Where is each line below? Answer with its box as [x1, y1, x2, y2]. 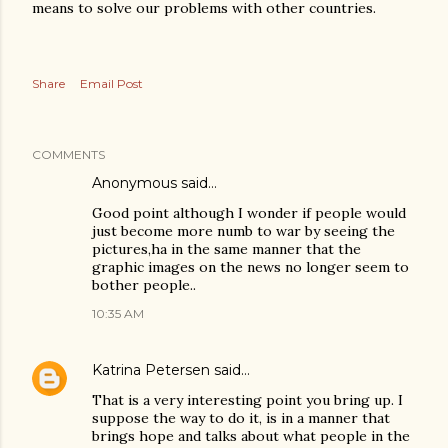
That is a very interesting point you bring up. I [92, 391, 403, 409]
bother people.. [92, 276, 196, 294]
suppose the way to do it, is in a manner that [92, 409, 390, 427]
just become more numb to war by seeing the [92, 222, 395, 240]
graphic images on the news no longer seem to [92, 258, 409, 276]
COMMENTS [32, 147, 105, 162]
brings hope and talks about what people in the [92, 427, 410, 445]
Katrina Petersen [92, 361, 210, 379]
